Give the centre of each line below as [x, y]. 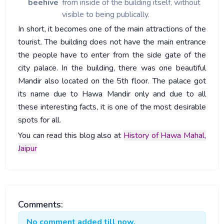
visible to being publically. [106, 14]
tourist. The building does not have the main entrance [112, 42]
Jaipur [27, 148]
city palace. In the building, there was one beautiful [112, 68]
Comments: [40, 204]
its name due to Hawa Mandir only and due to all [112, 94]
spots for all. [39, 120]
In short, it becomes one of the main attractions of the [112, 29]
